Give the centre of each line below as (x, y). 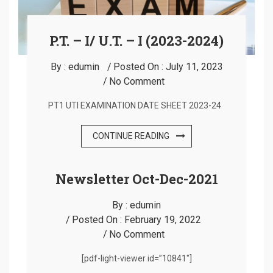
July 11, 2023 (194, 66)
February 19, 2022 (163, 219)
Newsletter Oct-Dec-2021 (136, 179)
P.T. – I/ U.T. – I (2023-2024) (136, 40)
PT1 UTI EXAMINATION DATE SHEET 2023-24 (136, 105)
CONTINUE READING (131, 136)
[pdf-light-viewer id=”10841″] (136, 258)
